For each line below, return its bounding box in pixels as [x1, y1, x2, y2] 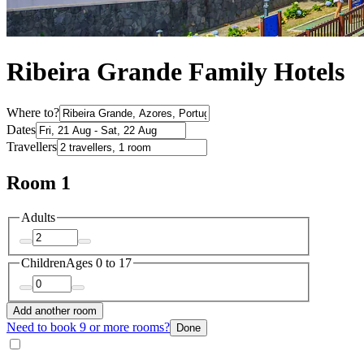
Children [21, 256, 66, 271]
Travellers [6, 139, 57, 154]
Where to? [6, 105, 59, 119]
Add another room [13, 304, 97, 317]
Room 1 [6, 171, 71, 193]
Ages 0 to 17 [66, 256, 132, 271]
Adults [21, 210, 55, 224]
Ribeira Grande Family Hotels [6, 57, 344, 87]
